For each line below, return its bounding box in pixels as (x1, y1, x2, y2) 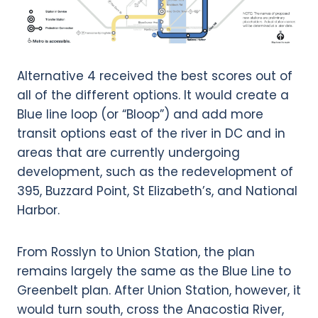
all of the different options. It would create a (17, 86, 289, 104)
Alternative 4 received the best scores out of (17, 67, 292, 84)
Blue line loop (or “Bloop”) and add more (17, 105, 263, 123)
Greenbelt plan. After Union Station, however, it (17, 281, 301, 299)
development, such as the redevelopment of (17, 163, 293, 180)
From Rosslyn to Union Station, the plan (17, 243, 255, 261)
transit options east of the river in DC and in (17, 124, 285, 142)
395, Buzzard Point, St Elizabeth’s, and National (17, 182, 297, 199)
